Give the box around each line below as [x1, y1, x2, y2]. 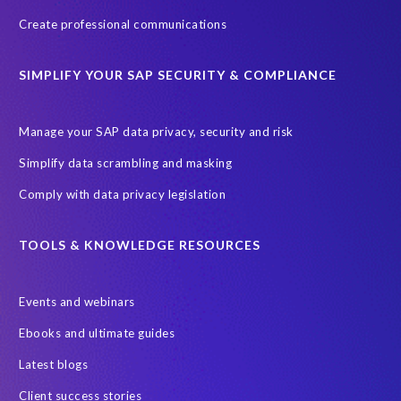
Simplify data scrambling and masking [19, 156, 232, 171]
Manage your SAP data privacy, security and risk [19, 124, 294, 140]
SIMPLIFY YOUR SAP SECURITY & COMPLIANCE [19, 67, 337, 83]
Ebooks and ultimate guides [19, 326, 175, 341]
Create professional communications [19, 17, 226, 32]
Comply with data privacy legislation [19, 187, 226, 202]
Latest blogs [19, 357, 88, 372]
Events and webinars [19, 294, 135, 310]
